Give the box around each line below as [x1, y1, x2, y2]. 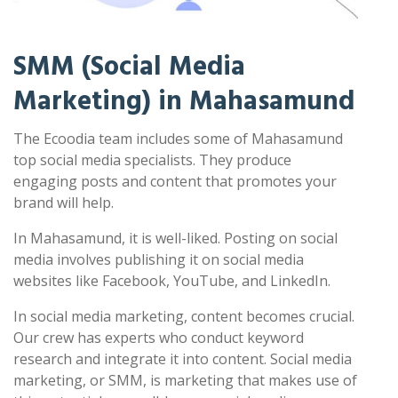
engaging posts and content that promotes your [13, 171, 337, 191]
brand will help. [13, 193, 114, 212]
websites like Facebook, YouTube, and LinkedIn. [13, 271, 330, 291]
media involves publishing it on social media [13, 250, 304, 269]
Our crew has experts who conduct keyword [13, 328, 304, 347]
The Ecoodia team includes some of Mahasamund [13, 129, 343, 148]
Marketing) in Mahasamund [13, 80, 354, 123]
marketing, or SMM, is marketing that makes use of [13, 370, 357, 390]
